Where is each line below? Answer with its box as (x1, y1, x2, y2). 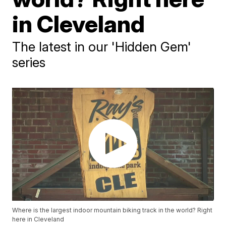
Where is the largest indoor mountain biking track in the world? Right (12, 206, 213, 214)
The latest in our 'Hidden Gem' (12, 39, 192, 54)
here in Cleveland (12, 215, 65, 223)
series (12, 54, 46, 70)
